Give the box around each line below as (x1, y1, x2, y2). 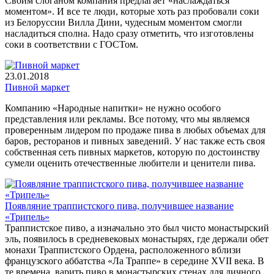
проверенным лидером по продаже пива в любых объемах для (5, 124, 265, 135)
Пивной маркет (5, 81, 70, 92)
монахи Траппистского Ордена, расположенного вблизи (5, 244, 241, 255)
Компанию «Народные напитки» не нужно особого (5, 102, 221, 113)
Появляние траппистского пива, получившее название (5, 200, 234, 211)
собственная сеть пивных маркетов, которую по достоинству (5, 146, 260, 157)
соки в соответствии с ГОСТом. (5, 39, 138, 50)
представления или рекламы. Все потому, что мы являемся (5, 113, 250, 124)
